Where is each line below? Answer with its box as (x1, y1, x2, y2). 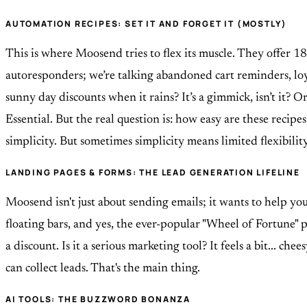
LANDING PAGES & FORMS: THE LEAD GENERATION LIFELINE (5, 167, 300, 179)
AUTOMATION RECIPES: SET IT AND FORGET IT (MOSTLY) (5, 18, 288, 30)
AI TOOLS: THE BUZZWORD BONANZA (5, 293, 191, 306)
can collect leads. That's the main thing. (5, 262, 200, 275)
